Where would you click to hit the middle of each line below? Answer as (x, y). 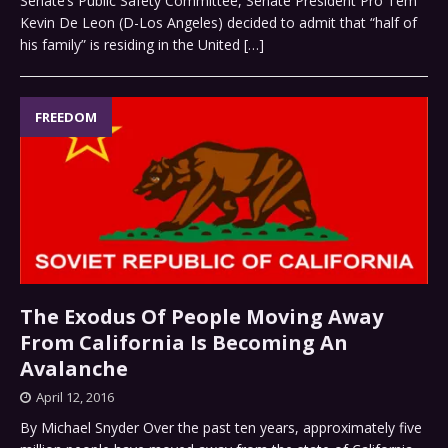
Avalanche (74, 369)
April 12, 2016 (75, 397)
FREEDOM (66, 117)
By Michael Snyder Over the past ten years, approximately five (221, 428)
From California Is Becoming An (184, 343)
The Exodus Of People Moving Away (201, 317)
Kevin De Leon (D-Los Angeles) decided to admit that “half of (218, 23)
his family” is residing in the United (132, 45)
